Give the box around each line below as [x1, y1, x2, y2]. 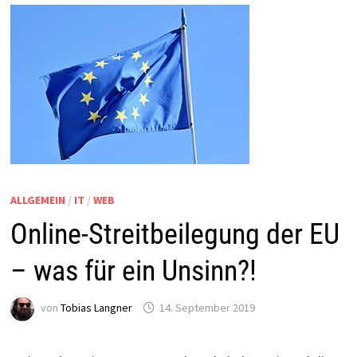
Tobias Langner [60, 300, 132, 316]
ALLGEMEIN [10, 192, 65, 207]
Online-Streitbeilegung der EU [10, 217, 339, 251]
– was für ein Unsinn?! [10, 253, 257, 288]
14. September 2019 [159, 300, 255, 316]
